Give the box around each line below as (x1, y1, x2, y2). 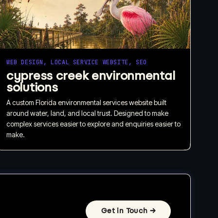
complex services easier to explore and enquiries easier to (6, 119, 181, 128)
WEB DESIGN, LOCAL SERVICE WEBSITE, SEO (6, 58, 147, 66)
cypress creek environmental (6, 68, 175, 83)
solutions (6, 80, 58, 94)
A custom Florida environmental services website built (6, 98, 166, 107)
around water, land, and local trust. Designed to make (6, 109, 168, 117)
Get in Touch (101, 206, 148, 215)
